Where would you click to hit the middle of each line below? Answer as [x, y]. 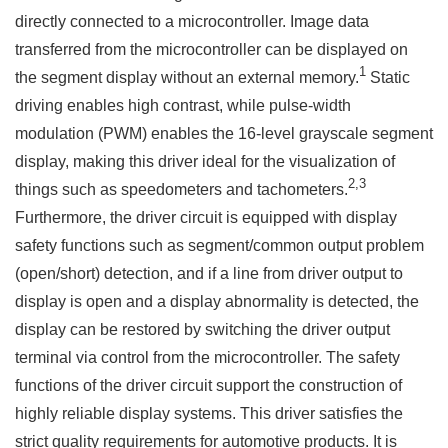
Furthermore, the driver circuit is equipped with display [206, 217]
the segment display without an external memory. [187, 77]
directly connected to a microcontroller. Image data [192, 21]
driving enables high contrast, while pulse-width [183, 105]
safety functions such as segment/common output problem [219, 245]
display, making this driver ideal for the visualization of [205, 161]
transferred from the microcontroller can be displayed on [211, 49]
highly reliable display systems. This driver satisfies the [209, 413]
